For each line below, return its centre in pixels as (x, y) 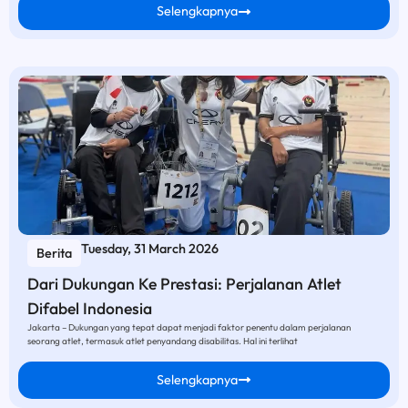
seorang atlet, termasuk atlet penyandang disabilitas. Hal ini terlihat (163, 342)
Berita (54, 254)
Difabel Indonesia (90, 309)
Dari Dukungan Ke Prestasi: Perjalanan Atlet (184, 284)
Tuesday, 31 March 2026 (150, 249)
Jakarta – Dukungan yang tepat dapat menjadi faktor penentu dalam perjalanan (189, 328)
